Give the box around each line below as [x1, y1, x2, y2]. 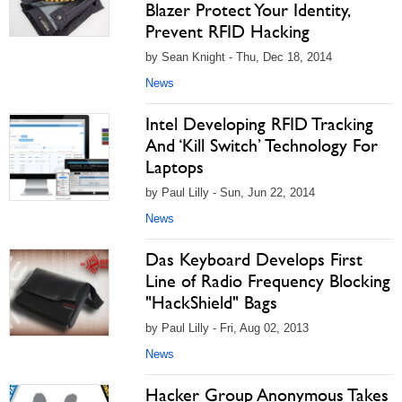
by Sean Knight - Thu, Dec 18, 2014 [145, 50, 332, 64]
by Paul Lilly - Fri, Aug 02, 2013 [145, 321, 309, 335]
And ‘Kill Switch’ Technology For [145, 135, 378, 156]
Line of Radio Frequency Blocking [145, 270, 390, 292]
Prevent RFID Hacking [145, 21, 310, 42]
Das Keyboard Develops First [145, 249, 363, 270]
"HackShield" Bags [145, 292, 277, 313]
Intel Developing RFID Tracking [145, 113, 373, 135]
